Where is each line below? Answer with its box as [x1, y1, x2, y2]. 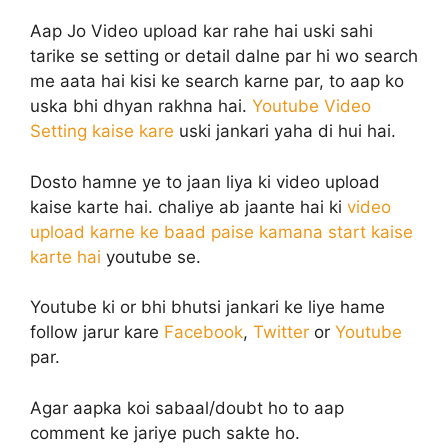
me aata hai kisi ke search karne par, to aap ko [30, 71, 404, 92]
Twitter [253, 322, 314, 343]
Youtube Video [252, 96, 371, 117]
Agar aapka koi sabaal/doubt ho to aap [30, 397, 344, 418]
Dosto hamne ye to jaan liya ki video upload [30, 171, 380, 192]
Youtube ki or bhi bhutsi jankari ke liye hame [30, 297, 385, 318]
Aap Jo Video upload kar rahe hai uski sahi [30, 21, 373, 42]
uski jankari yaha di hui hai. [174, 121, 396, 142]
